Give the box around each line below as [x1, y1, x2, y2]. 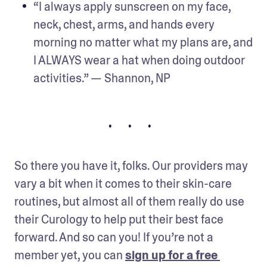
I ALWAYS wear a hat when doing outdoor [33, 52, 245, 68]
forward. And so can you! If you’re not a [14, 229, 213, 245]
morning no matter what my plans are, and [33, 34, 253, 50]
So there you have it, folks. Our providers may [14, 157, 248, 173]
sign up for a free [125, 247, 218, 263]
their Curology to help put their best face [14, 211, 223, 227]
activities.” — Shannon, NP [33, 70, 170, 86]
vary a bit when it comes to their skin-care [14, 175, 232, 191]
